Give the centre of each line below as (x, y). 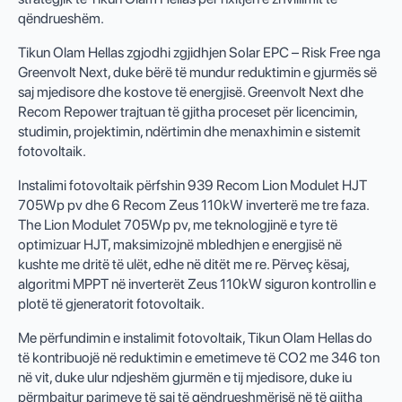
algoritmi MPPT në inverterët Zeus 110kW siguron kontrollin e (197, 284)
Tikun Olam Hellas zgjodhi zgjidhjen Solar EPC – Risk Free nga (199, 53)
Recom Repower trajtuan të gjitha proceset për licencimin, (188, 112)
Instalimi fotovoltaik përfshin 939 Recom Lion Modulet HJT (192, 186)
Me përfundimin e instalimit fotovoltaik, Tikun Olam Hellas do (195, 338)
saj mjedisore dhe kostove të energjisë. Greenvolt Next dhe (191, 92)
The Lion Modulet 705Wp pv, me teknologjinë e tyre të (178, 225)
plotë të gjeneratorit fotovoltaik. (111, 304)
